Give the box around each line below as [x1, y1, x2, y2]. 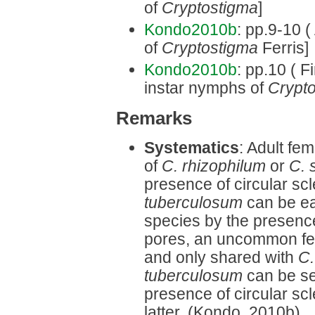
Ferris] [258, 39, 309, 58]
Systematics [144, 139, 239, 157]
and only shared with [144, 248, 298, 267]
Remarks [116, 107, 192, 129]
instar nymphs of [144, 79, 268, 98]
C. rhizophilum [162, 157, 266, 176]
